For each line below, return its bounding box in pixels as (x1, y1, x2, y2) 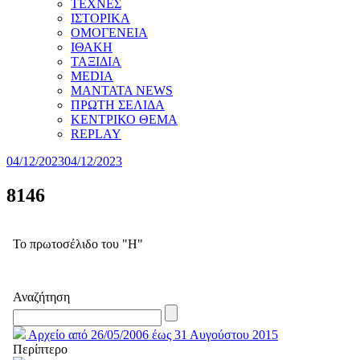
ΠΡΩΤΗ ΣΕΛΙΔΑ (71, 98, 165, 112)
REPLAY (71, 127, 121, 141)
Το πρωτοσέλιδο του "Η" (13, 236, 143, 251)
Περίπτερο (13, 342, 67, 356)
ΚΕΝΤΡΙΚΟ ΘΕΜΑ (71, 112, 178, 126)
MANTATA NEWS (71, 84, 173, 97)
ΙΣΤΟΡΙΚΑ (71, 11, 130, 25)
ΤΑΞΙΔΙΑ (71, 55, 121, 68)
